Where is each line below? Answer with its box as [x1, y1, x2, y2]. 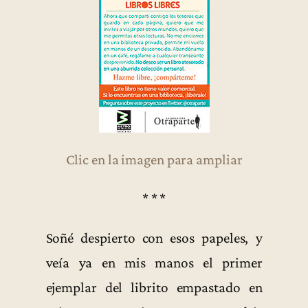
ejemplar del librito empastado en [45, 279, 263, 296]
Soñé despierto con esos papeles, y [45, 230, 263, 247]
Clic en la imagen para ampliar [65, 151, 243, 168]
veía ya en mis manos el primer [45, 254, 263, 272]
